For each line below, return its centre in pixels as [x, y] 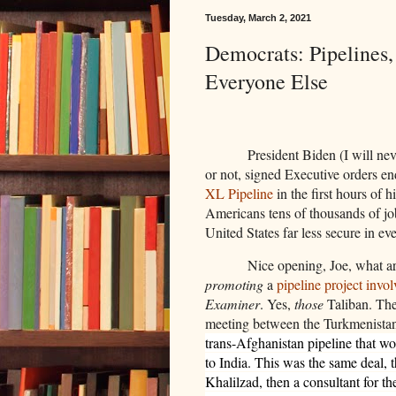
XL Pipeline [239, 193]
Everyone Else [267, 82]
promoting [234, 285]
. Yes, [277, 304]
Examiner [232, 304]
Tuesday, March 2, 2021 [258, 18]
